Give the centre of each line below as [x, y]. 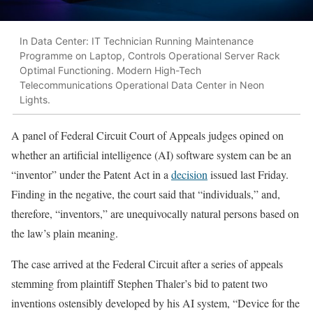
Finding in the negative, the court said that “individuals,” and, [146, 194]
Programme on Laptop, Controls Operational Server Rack [150, 55]
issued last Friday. [248, 175]
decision [189, 175]
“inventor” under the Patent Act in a [91, 175]
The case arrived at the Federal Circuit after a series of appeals [147, 264]
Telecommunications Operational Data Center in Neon [142, 85]
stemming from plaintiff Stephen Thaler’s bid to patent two [139, 284]
